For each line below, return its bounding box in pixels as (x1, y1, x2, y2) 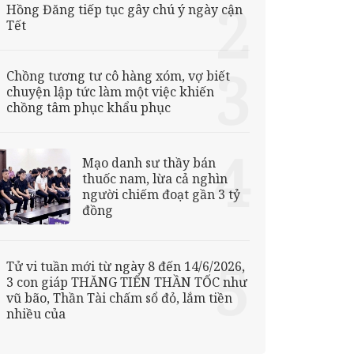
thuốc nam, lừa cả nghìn (81, 169, 228, 187)
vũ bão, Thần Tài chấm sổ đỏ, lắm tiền (6, 288, 232, 307)
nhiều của (6, 304, 66, 322)
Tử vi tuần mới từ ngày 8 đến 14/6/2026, (6, 257, 245, 275)
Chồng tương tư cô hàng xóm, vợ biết (6, 66, 230, 85)
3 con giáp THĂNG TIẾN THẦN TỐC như (6, 273, 247, 291)
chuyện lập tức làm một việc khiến (6, 82, 214, 100)
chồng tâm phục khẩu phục (6, 98, 171, 116)
